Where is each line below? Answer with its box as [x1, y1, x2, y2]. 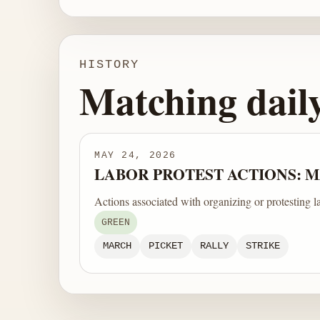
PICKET [149, 241, 183, 252]
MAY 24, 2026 [94, 149, 176, 161]
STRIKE [246, 241, 280, 252]
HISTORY [79, 57, 139, 71]
